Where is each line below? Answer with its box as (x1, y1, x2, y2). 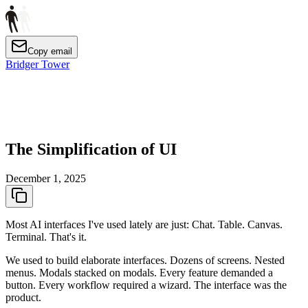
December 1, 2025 (5, 173, 86, 185)
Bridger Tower (5, 58, 69, 70)
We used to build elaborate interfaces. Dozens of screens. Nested (5, 254, 285, 267)
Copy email (27, 46, 72, 56)
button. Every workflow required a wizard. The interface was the (5, 279, 287, 291)
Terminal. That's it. (5, 231, 87, 243)
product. (5, 291, 41, 304)
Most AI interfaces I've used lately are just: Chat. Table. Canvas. (5, 219, 283, 231)
